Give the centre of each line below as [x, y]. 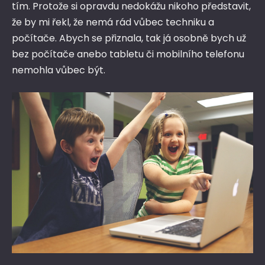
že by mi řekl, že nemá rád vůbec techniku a [113, 22]
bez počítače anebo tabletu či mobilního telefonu [128, 54]
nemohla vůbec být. [59, 70]
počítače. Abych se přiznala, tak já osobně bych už [129, 38]
